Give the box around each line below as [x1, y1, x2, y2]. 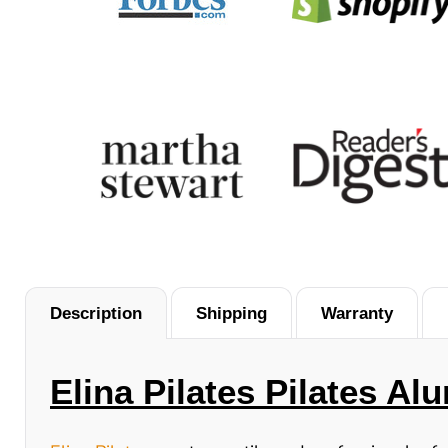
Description [50, 303, 142, 323]
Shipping [196, 303, 267, 323]
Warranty [321, 303, 393, 323]
